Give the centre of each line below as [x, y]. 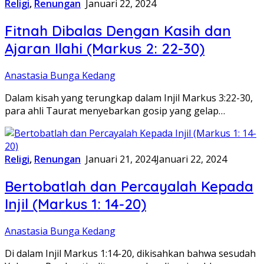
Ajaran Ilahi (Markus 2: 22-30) [105, 48]
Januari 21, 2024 [121, 159]
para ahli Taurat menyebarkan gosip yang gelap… [115, 110]
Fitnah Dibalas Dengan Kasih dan [118, 30]
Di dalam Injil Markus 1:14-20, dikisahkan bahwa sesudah [130, 253]
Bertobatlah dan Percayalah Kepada [129, 186]
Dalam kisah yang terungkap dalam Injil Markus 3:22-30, [129, 98]
